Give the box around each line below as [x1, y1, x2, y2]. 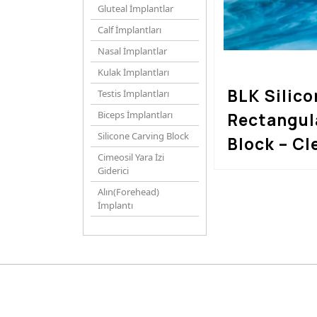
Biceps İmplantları [98, 108, 173, 121]
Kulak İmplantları [98, 66, 169, 79]
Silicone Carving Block [98, 129, 189, 142]
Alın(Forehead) [98, 185, 159, 198]
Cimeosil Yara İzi [98, 151, 164, 163]
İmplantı [98, 199, 133, 212]
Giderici [98, 164, 129, 177]
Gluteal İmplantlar [98, 2, 173, 15]
